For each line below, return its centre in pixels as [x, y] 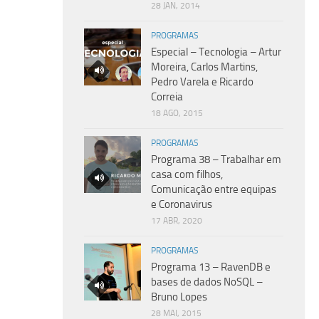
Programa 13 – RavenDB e [211, 267]
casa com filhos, [187, 174]
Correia [167, 96]
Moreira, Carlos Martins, [204, 67]
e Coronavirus [182, 204]
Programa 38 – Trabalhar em [216, 159]
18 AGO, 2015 [177, 113]
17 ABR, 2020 [177, 220]
